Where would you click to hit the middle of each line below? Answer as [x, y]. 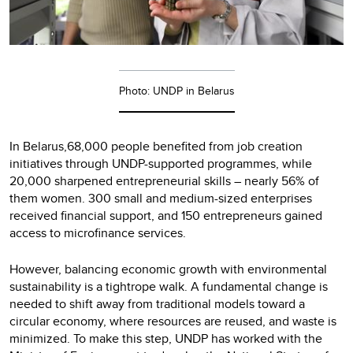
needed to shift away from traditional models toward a [157, 304]
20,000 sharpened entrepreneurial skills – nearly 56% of [164, 181]
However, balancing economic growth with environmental [168, 269]
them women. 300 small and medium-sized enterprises [161, 199]
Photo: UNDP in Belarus [176, 91]
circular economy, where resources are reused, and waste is [173, 321]
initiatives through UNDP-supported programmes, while [161, 164]
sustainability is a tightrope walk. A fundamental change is [169, 287]
